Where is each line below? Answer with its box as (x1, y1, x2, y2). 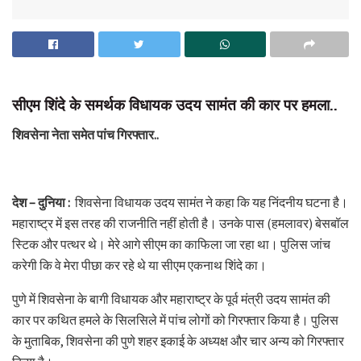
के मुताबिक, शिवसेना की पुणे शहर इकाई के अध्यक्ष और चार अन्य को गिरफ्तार (12, 332, 344, 349)
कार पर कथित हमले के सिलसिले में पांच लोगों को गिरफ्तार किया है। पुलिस (12, 311, 338, 328)
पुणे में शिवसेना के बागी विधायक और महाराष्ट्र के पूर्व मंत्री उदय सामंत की (12, 290, 330, 307)
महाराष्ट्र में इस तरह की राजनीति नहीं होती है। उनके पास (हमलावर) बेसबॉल (12, 214, 349, 231)
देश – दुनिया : (12, 193, 73, 210)
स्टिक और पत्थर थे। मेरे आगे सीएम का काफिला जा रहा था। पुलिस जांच (12, 235, 330, 252)
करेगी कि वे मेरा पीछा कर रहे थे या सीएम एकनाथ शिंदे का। (12, 256, 267, 273)
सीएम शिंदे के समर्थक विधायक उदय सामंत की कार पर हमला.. (12, 96, 338, 114)
